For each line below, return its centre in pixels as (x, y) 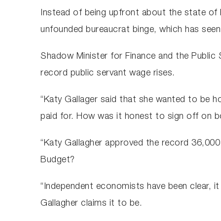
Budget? (58, 160)
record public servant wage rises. (108, 73)
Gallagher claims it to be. (92, 203)
